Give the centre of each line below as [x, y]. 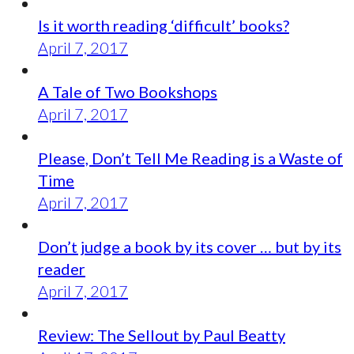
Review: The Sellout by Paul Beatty [162, 335]
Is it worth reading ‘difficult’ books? [164, 26]
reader [62, 269]
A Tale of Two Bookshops [128, 92]
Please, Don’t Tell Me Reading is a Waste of [190, 158]
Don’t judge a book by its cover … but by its [190, 247]
